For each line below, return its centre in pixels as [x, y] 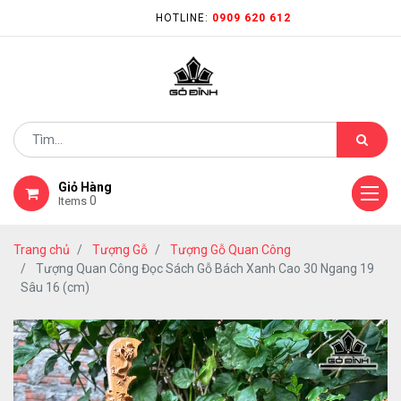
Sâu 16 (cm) [55, 287]
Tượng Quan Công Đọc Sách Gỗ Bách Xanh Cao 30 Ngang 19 [205, 269]
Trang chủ [42, 250]
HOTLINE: [183, 18]
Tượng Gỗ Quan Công [230, 250]
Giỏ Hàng [85, 187]
